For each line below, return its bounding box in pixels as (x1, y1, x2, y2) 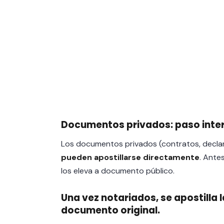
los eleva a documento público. (61, 165, 174, 176)
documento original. (61, 203, 160, 217)
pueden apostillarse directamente (61, 152, 199, 162)
